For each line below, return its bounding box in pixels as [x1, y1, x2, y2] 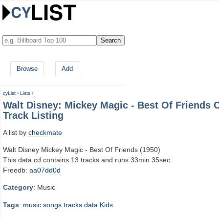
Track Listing [3, 110, 64, 121]
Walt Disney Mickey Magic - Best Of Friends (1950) [3, 145, 160, 153]
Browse [17, 65, 38, 72]
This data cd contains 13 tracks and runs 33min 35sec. [3, 155, 172, 164]
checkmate [28, 128, 62, 136]
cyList [3, 90, 16, 96]
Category [3, 183, 33, 192]
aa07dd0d [29, 166, 61, 174]
